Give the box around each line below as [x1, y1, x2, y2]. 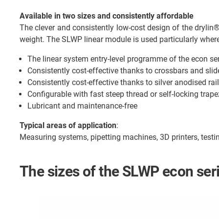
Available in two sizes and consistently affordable [20, 11, 194, 21]
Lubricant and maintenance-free [27, 101, 137, 110]
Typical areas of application [20, 121, 116, 130]
